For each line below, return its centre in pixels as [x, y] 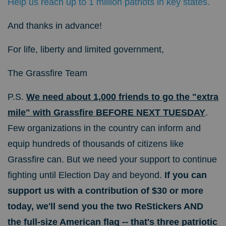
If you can [186, 175]
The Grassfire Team [47, 73]
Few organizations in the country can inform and [104, 128]
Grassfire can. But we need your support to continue [112, 159]
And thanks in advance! [55, 25]
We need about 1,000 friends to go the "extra [122, 97]
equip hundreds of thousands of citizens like [96, 144]
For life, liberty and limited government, [86, 49]
